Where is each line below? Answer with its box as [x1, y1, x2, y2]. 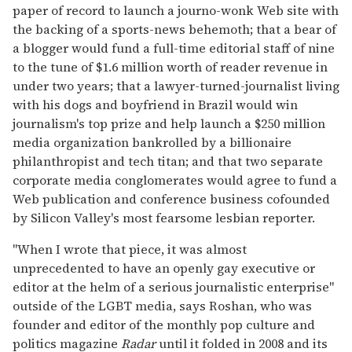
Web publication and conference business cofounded [13, 190, 330, 208]
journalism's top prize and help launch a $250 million [13, 115, 325, 133]
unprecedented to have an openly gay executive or [13, 259, 315, 277]
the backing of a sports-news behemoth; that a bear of [13, 20, 336, 38]
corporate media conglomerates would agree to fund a [13, 171, 337, 189]
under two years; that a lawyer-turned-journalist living [13, 77, 339, 95]
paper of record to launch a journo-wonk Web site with [13, 2, 339, 20]
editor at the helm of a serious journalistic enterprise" [13, 278, 334, 296]
